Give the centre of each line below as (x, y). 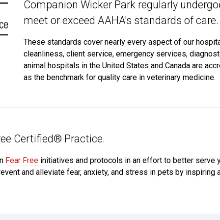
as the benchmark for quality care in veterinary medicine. (120, 77)
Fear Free (22, 160)
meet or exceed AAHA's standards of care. (121, 20)
